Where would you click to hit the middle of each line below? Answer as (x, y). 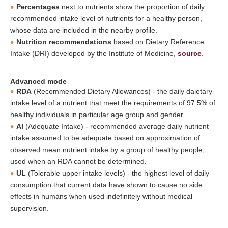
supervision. (30, 208)
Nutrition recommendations (64, 41)
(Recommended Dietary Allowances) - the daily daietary (122, 91)
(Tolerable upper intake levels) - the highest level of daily (118, 173)
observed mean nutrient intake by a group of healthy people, (107, 149)
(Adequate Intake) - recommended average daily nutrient (116, 126)
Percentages (38, 6)
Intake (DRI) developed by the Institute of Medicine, (94, 53)
